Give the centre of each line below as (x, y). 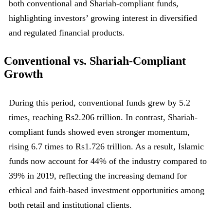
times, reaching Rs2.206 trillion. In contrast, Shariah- (103, 117)
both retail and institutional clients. (70, 205)
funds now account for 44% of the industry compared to (108, 161)
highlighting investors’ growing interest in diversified (103, 18)
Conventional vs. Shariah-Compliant (95, 61)
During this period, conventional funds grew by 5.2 (100, 102)
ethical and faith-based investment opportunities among (107, 190)
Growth (23, 74)
